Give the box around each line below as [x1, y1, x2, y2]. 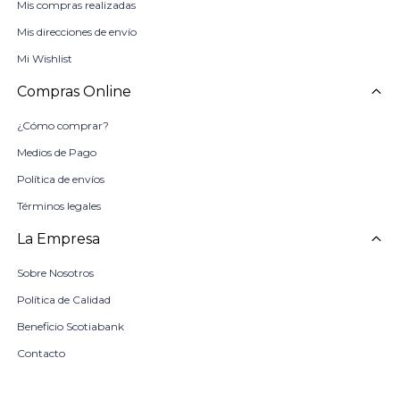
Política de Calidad [16, 292, 111, 306]
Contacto [16, 346, 65, 360]
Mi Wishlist [16, 51, 72, 65]
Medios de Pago [16, 145, 96, 159]
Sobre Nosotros [16, 265, 94, 279]
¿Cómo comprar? [16, 118, 109, 132]
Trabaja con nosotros [16, 372, 124, 387]
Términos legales [16, 198, 101, 212]
